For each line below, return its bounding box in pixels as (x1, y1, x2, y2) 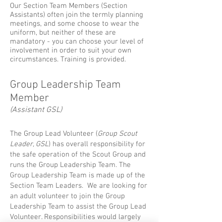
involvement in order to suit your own (10, 46, 131, 55)
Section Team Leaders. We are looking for (10, 181, 147, 190)
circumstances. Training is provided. (10, 55, 126, 64)
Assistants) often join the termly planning (10, 10, 143, 19)
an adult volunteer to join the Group (10, 192, 125, 201)
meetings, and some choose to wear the (10, 19, 139, 28)
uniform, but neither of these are (10, 28, 116, 37)
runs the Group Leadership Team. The (10, 161, 131, 169)
